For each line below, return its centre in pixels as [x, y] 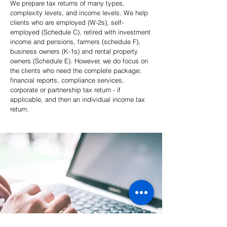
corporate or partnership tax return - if [65, 90]
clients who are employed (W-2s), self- [67, 22]
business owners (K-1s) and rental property [74, 51]
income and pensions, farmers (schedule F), [75, 42]
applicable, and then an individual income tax [78, 99]
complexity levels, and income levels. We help [79, 13]
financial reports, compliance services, [67, 80]
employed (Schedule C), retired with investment [80, 32]
